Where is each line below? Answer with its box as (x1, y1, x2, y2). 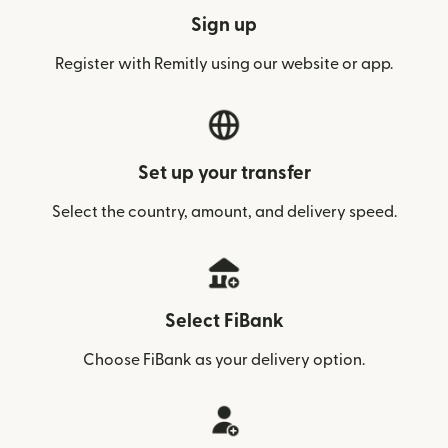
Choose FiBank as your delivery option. (83, 351, 365, 368)
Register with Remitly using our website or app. (55, 55, 393, 72)
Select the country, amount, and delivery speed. (51, 203, 397, 220)
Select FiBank (164, 311, 284, 331)
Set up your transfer (137, 163, 311, 183)
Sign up (191, 15, 257, 35)
